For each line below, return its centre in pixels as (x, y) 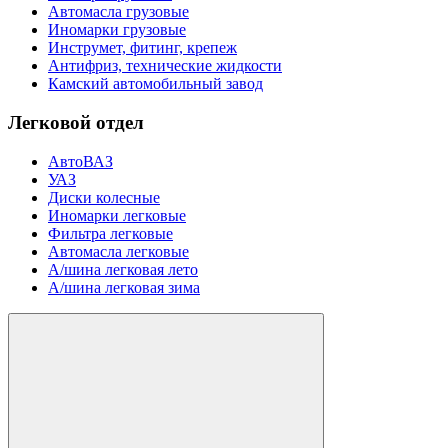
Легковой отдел (76, 122)
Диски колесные (104, 197)
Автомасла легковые (118, 251)
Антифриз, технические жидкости (165, 66)
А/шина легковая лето (123, 269)
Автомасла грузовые (118, 12)
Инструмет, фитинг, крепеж (142, 48)
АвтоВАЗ (80, 161)
